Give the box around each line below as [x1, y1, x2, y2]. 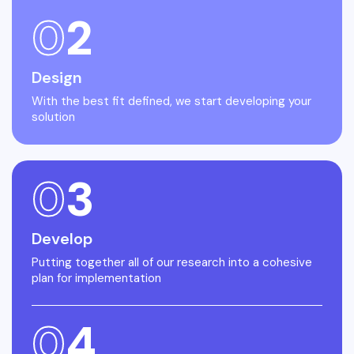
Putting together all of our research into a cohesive [32, 254, 312, 271]
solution [32, 109, 75, 126]
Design [32, 67, 82, 88]
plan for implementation [32, 270, 161, 287]
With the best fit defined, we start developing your [32, 93, 311, 110]
